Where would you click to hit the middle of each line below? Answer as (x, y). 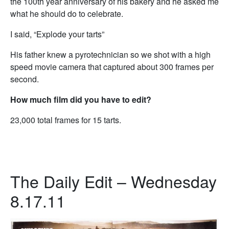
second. (25, 79)
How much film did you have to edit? (81, 99)
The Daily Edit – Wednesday (113, 181)
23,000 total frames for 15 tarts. (66, 120)
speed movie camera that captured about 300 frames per (112, 67)
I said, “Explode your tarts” (57, 34)
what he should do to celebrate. (67, 14)
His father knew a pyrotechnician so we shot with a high (110, 54)
